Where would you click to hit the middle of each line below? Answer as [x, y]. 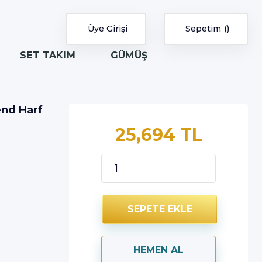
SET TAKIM [48, 55]
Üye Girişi [108, 28]
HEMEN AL [158, 250]
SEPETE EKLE [160, 209]
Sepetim [203, 28]
